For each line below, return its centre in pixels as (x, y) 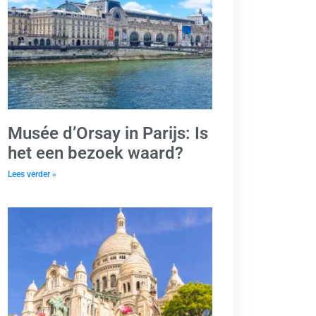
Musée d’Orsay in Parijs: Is (108, 133)
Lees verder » (32, 174)
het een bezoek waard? (96, 153)
